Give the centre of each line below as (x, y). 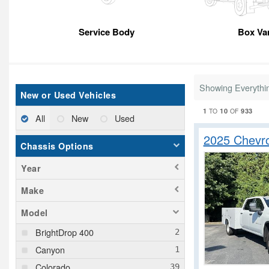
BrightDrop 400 (65, 232)
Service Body (106, 32)
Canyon (50, 250)
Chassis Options (57, 146)
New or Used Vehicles (68, 95)
